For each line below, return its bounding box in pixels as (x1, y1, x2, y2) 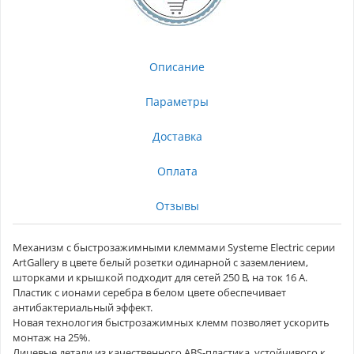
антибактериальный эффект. (13, 300, 153, 314)
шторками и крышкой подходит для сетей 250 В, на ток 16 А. (13, 270, 307, 284)
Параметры (145, 94, 209, 109)
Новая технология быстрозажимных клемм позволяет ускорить (13, 315, 330, 330)
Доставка (152, 129, 202, 144)
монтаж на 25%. (13, 330, 90, 345)
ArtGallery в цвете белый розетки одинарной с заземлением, (13, 255, 308, 269)
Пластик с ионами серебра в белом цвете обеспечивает (13, 285, 286, 299)
